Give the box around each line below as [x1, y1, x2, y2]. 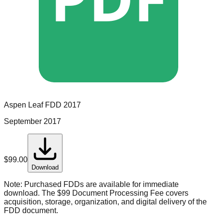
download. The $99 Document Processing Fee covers [4, 189, 188, 198]
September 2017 [4, 117, 61, 126]
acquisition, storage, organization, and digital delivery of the [4, 198, 207, 206]
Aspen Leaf [4, 101, 43, 109]
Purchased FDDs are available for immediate [22, 180, 179, 189]
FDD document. [4, 206, 58, 215]
